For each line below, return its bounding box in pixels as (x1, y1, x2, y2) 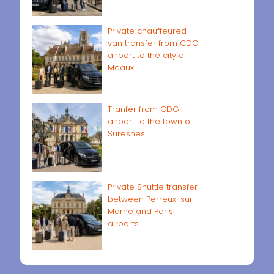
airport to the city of (107, 50, 187, 62)
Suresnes (107, 127, 145, 139)
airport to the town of (107, 115, 193, 127)
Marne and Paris (107, 205, 173, 217)
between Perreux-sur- (107, 193, 197, 205)
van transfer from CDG (107, 37, 199, 50)
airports (107, 217, 139, 229)
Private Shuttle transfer (107, 180, 198, 193)
